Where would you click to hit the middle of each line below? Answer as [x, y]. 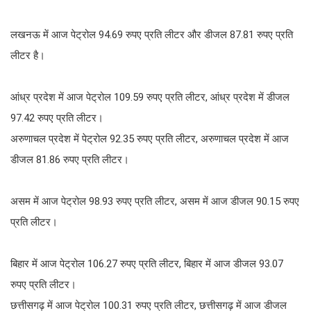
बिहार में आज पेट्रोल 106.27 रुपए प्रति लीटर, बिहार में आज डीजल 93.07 [147, 263]
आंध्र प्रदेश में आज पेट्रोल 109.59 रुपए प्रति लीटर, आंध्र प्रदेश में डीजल [150, 97]
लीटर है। [28, 55]
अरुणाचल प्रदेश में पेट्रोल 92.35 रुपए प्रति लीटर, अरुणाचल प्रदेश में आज [150, 138]
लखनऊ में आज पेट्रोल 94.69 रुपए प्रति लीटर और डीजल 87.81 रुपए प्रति [152, 34]
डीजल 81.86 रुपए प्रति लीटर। [70, 159]
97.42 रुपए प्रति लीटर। [57, 118]
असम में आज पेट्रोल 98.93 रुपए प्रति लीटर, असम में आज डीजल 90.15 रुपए [155, 201]
